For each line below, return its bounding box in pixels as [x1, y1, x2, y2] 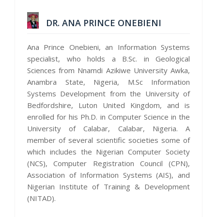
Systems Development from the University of [27, 88, 190, 98]
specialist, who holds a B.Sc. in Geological [27, 53, 190, 63]
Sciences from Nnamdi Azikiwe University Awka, [27, 65, 190, 75]
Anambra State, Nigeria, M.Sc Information [27, 77, 190, 87]
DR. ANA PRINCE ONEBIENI [44, 16, 161, 29]
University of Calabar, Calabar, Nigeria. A [27, 123, 190, 133]
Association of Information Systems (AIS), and [27, 170, 190, 180]
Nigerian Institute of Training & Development [27, 181, 190, 191]
